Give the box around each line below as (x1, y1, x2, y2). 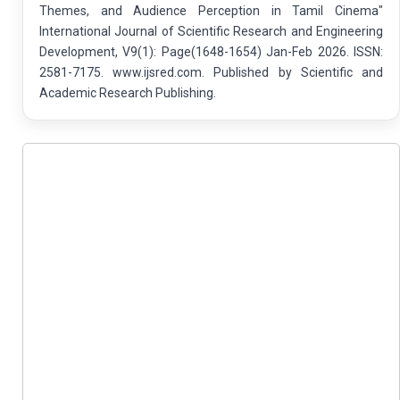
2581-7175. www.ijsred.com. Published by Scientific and (39, 64, 383, 79)
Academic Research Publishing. (39, 85, 216, 100)
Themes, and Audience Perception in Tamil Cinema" (39, 3, 383, 18)
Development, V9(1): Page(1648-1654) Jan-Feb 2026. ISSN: (39, 44, 383, 59)
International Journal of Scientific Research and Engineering (39, 23, 383, 38)
